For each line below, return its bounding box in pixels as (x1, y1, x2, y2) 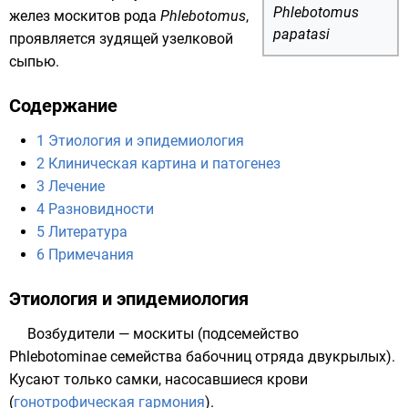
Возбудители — (27, 325, 133, 342)
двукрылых (308, 348, 386, 365)
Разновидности (48, 200, 154, 218)
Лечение (48, 178, 105, 195)
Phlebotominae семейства (9, 348, 186, 365)
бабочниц (186, 348, 251, 365)
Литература (48, 223, 127, 240)
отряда (251, 348, 308, 365)
